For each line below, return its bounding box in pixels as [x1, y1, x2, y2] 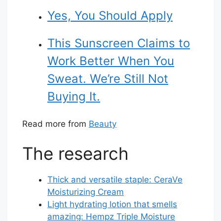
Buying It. [47, 89, 100, 104]
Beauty [89, 119, 116, 129]
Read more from [22, 119, 89, 129]
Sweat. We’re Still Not [47, 71, 168, 86]
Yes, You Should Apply [47, 8, 173, 23]
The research [22, 143, 129, 164]
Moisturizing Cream [47, 186, 124, 197]
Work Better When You [47, 53, 174, 68]
